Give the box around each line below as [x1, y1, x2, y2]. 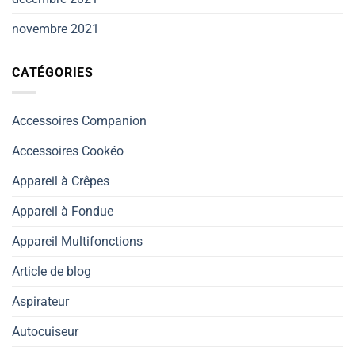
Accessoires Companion [12, 113, 147, 128]
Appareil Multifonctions [12, 233, 143, 249]
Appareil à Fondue [12, 203, 113, 219]
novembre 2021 [12, 21, 99, 37]
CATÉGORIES [12, 65, 94, 81]
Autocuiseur [12, 323, 78, 339]
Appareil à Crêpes [12, 173, 109, 189]
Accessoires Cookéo [12, 143, 124, 158]
